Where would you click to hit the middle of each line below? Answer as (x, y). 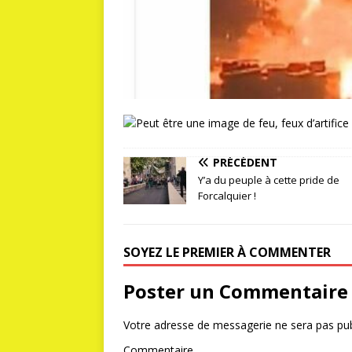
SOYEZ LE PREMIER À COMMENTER (227, 253)
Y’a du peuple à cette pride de (269, 180)
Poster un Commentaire (236, 291)
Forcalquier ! (227, 196)
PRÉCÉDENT (245, 163)
